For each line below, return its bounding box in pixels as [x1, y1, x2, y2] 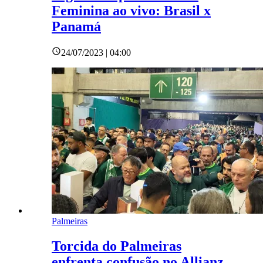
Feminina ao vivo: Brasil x [52, 3, 211, 19]
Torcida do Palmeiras [52, 238, 181, 254]
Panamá [52, 19, 101, 35]
